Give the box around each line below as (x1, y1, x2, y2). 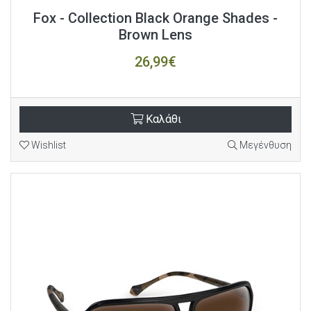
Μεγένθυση (237, 140, 292, 151)
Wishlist (29, 140, 66, 151)
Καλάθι (142, 112, 181, 126)
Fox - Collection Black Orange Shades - (33, 10, 278, 26)
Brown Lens (119, 26, 192, 43)
